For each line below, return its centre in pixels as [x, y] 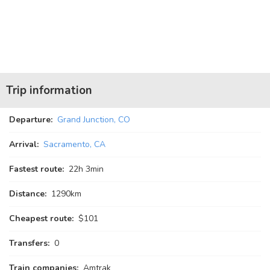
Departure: [31, 120]
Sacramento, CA [74, 144]
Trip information [49, 90]
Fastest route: [36, 169]
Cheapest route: [41, 218]
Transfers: [29, 243]
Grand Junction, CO [94, 120]
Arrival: [24, 144]
